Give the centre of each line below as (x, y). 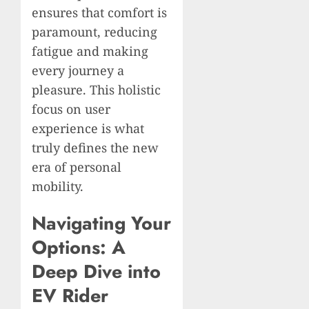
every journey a (78, 70)
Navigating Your (101, 223)
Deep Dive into (96, 272)
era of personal (77, 167)
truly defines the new (95, 147)
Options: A (79, 248)
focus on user (71, 109)
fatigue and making (90, 51)
